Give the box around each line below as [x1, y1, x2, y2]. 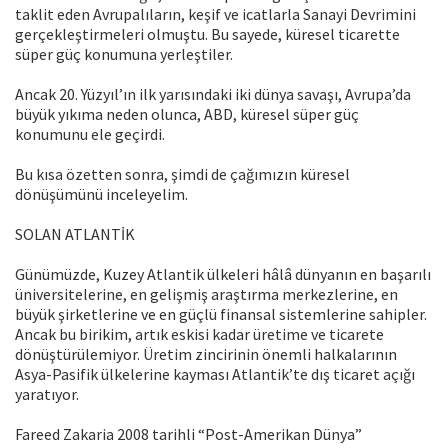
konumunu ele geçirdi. [15, 124, 165, 145]
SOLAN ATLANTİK [15, 224, 135, 245]
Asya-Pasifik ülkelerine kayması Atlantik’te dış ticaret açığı [15, 364, 415, 385]
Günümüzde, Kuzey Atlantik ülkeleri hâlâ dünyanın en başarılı [15, 264, 431, 285]
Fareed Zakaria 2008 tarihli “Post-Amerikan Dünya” [15, 424, 362, 445]
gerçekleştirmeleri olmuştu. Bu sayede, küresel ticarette [15, 24, 400, 45]
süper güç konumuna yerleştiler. [15, 44, 233, 65]
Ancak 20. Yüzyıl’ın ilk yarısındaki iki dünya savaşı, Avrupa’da [15, 84, 411, 105]
